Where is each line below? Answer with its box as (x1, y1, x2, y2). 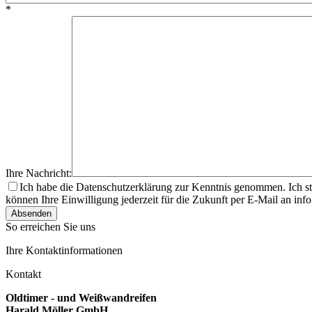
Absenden (11, 208, 52, 219)
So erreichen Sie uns (6, 220, 95, 233)
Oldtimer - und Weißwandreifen (6, 291, 157, 304)
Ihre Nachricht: (6, 166, 72, 179)
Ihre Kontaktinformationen (6, 244, 123, 256)
